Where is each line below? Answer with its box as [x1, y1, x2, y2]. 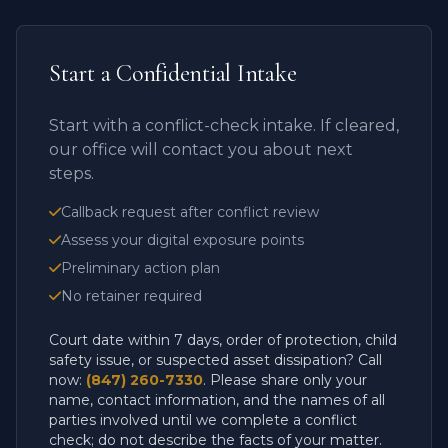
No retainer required [61, 287, 202, 306]
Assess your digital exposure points [61, 231, 304, 250]
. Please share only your [203, 371, 367, 390]
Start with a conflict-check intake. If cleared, [49, 116, 399, 136]
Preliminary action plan [61, 259, 220, 278]
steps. [49, 164, 94, 184]
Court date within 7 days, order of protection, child [49, 331, 397, 350]
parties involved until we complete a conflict [49, 411, 357, 430]
